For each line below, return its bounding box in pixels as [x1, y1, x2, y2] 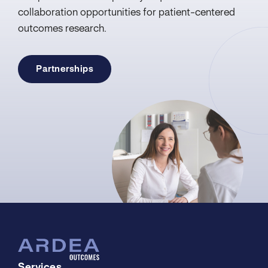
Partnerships [36, 65, 93, 74]
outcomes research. [18, 24, 106, 34]
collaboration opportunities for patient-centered [18, 8, 235, 18]
